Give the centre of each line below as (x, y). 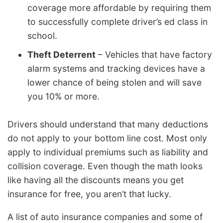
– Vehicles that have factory (154, 55)
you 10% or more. (63, 97)
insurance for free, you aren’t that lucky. (89, 194)
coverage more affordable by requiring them (119, 8)
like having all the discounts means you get (96, 180)
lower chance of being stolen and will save (114, 83)
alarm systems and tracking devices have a (116, 69)
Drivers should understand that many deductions (108, 124)
